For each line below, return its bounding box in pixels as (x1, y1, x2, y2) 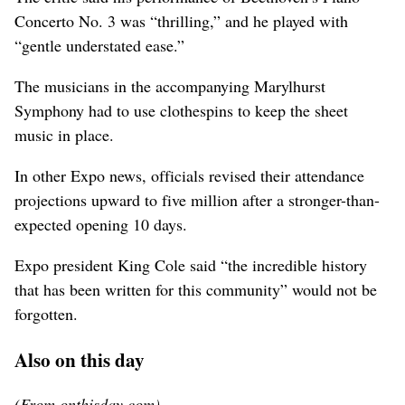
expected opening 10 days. (14, 213, 187, 236)
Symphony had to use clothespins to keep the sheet (14, 99, 348, 122)
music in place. (14, 124, 114, 146)
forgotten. (14, 303, 78, 325)
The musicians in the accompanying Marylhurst (14, 75, 325, 98)
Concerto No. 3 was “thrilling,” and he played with (14, 10, 348, 33)
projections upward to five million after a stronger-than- (14, 189, 380, 212)
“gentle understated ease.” (14, 34, 184, 57)
